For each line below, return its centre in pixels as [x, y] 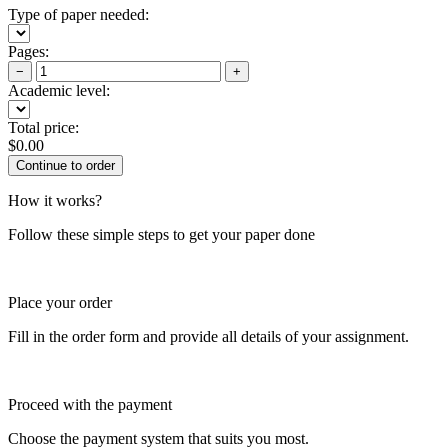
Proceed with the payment [90, 404]
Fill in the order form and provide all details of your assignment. [208, 336]
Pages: [28, 51]
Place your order [60, 302]
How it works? [55, 200]
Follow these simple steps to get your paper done [161, 234]
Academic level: [59, 90]
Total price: [43, 127]
